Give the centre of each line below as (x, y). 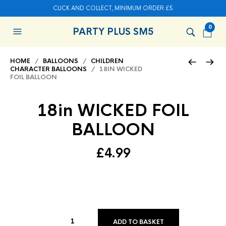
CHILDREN (107, 61)
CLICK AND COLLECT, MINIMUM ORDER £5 (113, 8)
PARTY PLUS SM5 (113, 32)
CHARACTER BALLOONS (48, 69)
